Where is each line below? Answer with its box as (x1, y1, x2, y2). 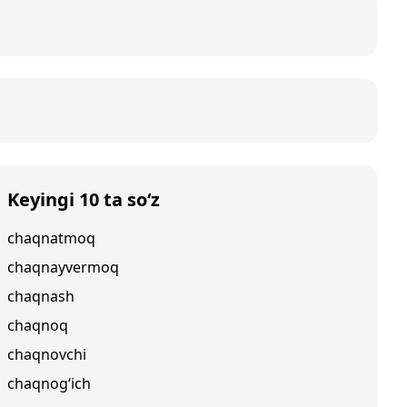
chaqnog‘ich (7, 373, 91, 393)
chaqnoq (7, 315, 68, 335)
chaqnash (7, 286, 74, 306)
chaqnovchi (7, 344, 86, 364)
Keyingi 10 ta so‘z (7, 187, 160, 212)
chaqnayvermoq (7, 257, 119, 277)
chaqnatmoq (7, 228, 95, 248)
